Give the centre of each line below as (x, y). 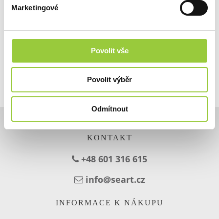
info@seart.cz (115, 179)
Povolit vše (109, 50)
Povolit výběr (109, 79)
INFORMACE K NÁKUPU (109, 203)
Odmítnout (109, 109)
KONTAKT (109, 138)
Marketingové (35, 7)
